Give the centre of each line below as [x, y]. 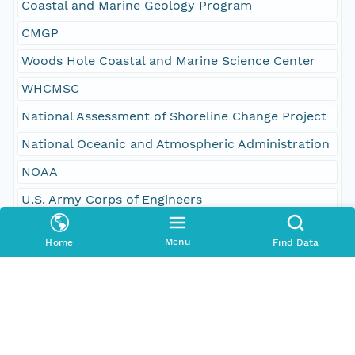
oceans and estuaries [86, 311]
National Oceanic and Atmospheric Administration [175, 144]
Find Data [296, 242]
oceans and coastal [81, 338]
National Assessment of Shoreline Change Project [174, 116]
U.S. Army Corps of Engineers [111, 200]
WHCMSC [50, 89]
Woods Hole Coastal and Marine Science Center [168, 61]
